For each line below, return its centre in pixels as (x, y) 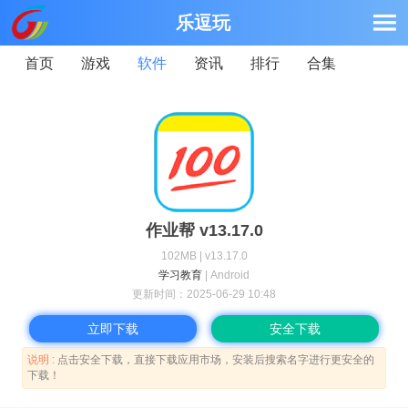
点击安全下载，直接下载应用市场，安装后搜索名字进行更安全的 (216, 360)
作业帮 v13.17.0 (204, 230)
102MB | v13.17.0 (204, 256)
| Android (226, 275)
